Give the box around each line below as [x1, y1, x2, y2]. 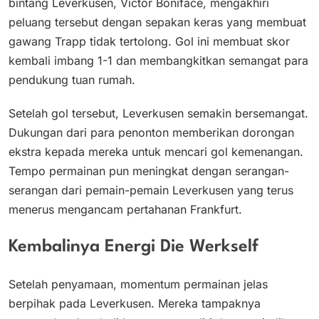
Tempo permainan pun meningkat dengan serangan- [9, 164, 289, 179]
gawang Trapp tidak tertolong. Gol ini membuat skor [9, 34, 290, 49]
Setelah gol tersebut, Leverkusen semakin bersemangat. [9, 106, 308, 121]
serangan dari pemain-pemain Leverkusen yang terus [9, 183, 293, 198]
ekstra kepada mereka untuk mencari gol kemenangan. [9, 145, 303, 159]
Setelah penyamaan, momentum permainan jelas [9, 277, 268, 292]
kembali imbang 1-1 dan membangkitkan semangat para [9, 53, 308, 68]
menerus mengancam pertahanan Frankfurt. [9, 202, 242, 217]
